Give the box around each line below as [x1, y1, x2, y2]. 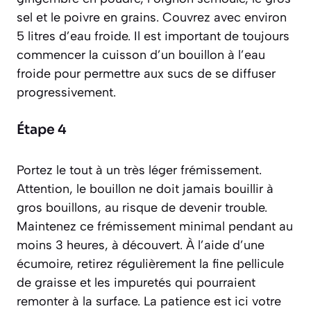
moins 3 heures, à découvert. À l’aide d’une [17, 237, 264, 253]
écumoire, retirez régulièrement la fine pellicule [17, 255, 284, 271]
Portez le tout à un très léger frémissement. [17, 162, 262, 178]
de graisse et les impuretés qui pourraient [17, 274, 255, 290]
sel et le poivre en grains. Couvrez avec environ [17, 9, 287, 25]
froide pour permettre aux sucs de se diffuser [17, 65, 276, 81]
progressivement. [17, 84, 116, 100]
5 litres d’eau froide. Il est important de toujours [17, 28, 289, 44]
